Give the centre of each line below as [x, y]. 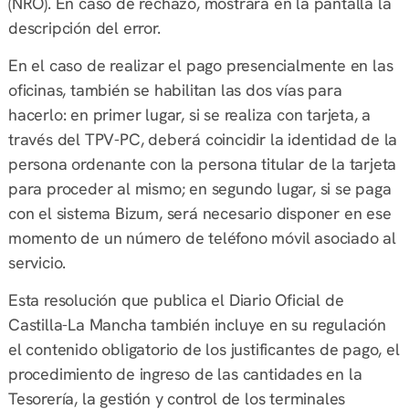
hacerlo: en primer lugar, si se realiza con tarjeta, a [189, 114]
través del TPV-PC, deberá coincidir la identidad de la [203, 139]
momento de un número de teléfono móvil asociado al [202, 237]
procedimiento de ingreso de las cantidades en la [185, 374]
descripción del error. [84, 27]
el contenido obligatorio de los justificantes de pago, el [204, 350]
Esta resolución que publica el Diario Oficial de [176, 300]
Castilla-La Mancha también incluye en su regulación [197, 325]
